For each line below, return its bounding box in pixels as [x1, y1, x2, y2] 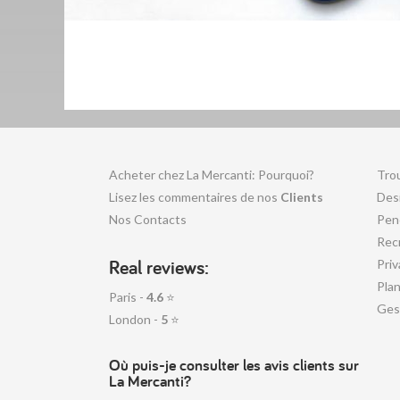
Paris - [109, 289, 146, 304]
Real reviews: [109, 254, 209, 279]
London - [109, 312, 161, 327]
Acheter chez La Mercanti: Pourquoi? [109, 167, 314, 182]
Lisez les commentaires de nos [109, 189, 280, 204]
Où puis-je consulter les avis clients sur [109, 354, 359, 375]
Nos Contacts [109, 212, 187, 227]
